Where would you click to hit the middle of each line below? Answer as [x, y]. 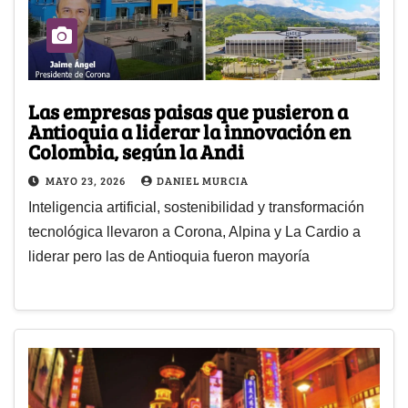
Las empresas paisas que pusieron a [188, 111]
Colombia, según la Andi [138, 151]
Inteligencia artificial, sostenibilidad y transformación [196, 207]
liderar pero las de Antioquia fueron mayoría [169, 256]
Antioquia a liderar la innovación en [189, 131]
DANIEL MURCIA [203, 180]
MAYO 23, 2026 [87, 180]
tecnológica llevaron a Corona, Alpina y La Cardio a [194, 231]
